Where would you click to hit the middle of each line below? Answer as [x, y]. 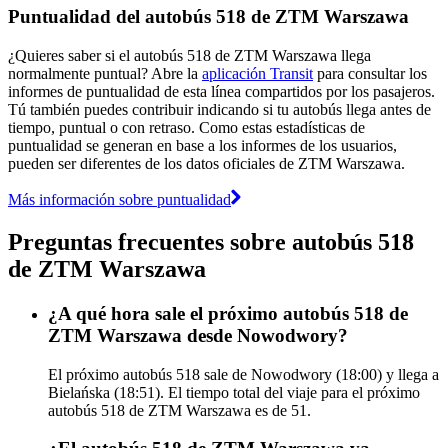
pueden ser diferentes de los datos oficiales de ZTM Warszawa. [206, 163]
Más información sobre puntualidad [119, 199]
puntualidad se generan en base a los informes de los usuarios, [202, 145]
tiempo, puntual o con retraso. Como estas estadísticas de [186, 127]
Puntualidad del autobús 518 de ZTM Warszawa [208, 17]
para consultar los [370, 73]
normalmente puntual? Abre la [105, 73]
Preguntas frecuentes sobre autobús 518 [211, 241]
